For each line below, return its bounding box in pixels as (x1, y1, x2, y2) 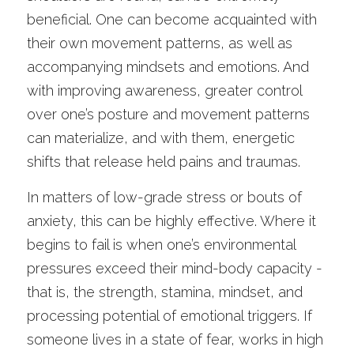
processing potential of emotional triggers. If (27, 307, 312, 324)
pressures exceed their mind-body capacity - (27, 260, 322, 277)
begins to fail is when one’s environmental (27, 236, 296, 253)
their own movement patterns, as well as (27, 35, 292, 51)
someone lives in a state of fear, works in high (27, 331, 323, 348)
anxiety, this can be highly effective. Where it (27, 213, 316, 229)
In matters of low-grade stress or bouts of (27, 189, 302, 205)
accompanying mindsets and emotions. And (27, 58, 309, 75)
